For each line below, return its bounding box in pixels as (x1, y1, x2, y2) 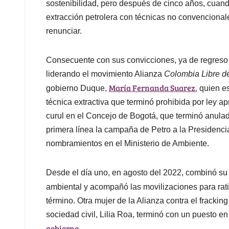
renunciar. (46, 27, 82, 36)
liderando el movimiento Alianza (46, 70, 164, 79)
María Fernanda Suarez (109, 82, 195, 94)
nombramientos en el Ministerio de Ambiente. (46, 139, 209, 148)
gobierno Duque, (46, 84, 109, 93)
